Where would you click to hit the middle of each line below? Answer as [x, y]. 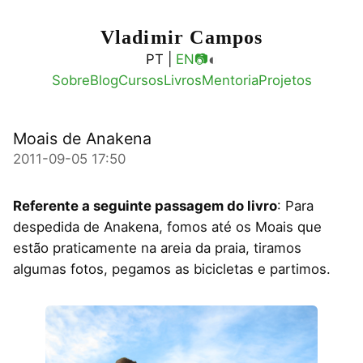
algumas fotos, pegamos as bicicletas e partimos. [172, 269]
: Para [295, 206]
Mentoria [230, 80]
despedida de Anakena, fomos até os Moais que [167, 227]
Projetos [285, 80]
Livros [182, 80]
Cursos [141, 80]
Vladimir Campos [181, 37]
